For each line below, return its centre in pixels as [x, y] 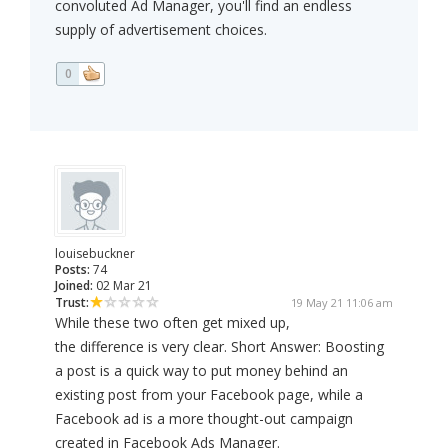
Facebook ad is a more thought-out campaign [204, 419]
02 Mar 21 [122, 286]
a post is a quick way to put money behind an [201, 371]
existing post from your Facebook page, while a [209, 395]
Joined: [74, 286]
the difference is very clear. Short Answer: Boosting [219, 347]
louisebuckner [95, 254]
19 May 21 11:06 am [342, 303]
